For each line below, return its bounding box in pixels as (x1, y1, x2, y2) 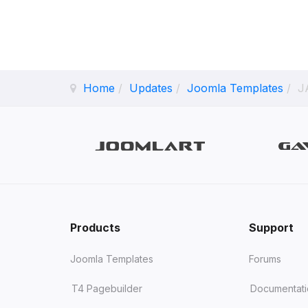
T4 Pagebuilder (71, 283, 142, 295)
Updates (129, 81, 173, 95)
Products (70, 221, 120, 235)
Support (249, 221, 294, 235)
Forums (249, 252, 282, 265)
